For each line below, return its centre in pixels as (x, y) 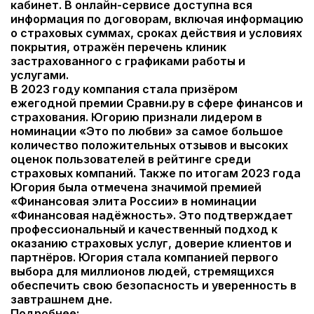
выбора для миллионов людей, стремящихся (142, 271)
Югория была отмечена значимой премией (136, 187)
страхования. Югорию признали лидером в (136, 117)
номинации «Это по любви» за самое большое (147, 131)
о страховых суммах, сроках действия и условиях (156, 33)
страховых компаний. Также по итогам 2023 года (156, 173)
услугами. (40, 75)
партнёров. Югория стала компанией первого (144, 257)
